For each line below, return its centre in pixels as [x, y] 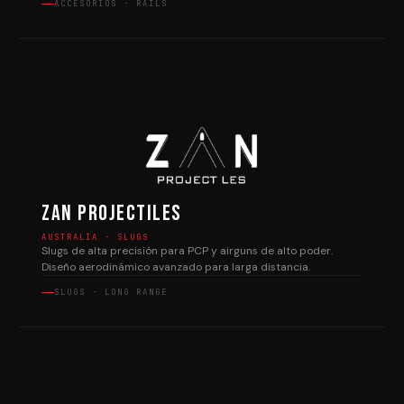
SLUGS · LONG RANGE [111, 292]
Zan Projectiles [112, 213]
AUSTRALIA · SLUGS [95, 237]
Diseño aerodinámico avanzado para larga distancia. [176, 267]
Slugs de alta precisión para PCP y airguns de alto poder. [187, 251]
